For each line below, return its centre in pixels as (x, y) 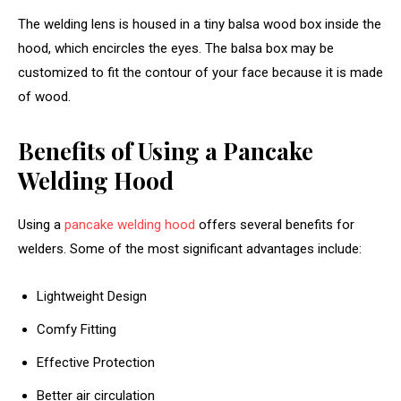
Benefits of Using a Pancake (166, 151)
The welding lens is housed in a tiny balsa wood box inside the (200, 25)
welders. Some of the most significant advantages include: (190, 249)
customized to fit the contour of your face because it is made (200, 73)
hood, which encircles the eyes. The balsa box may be (176, 49)
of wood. (44, 97)
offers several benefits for (275, 225)
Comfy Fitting (77, 330)
